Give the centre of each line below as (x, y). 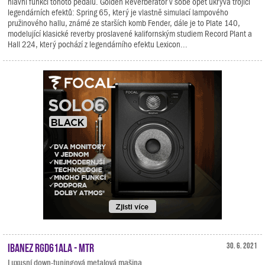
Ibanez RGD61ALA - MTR (51, 247)
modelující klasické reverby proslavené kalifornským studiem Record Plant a (130, 34)
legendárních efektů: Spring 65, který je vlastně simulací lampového (118, 13)
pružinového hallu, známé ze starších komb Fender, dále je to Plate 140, (124, 23)
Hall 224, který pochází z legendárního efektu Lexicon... (98, 45)
